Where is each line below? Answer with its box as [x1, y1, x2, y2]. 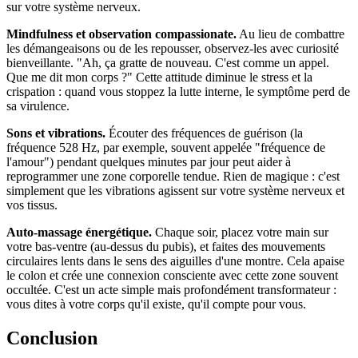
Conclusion [6, 328, 97, 349]
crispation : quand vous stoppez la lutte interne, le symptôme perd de [6, 85, 350, 99]
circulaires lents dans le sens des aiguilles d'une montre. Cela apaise [6, 254, 344, 268]
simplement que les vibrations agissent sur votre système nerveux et [6, 184, 344, 198]
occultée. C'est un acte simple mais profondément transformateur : [6, 283, 336, 297]
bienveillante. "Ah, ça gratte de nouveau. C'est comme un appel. [6, 56, 329, 70]
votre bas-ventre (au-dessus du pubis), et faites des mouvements [6, 240, 325, 254]
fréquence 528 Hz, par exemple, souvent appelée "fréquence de [6, 141, 325, 155]
